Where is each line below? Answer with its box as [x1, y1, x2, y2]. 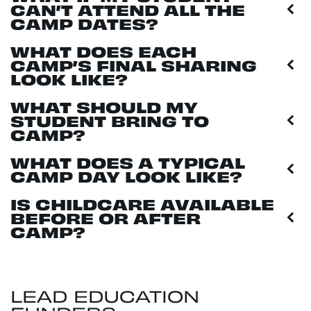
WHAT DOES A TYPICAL [10, 151, 245, 173]
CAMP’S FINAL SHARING [10, 53, 257, 76]
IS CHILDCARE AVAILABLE [10, 192, 274, 215]
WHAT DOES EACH [10, 40, 196, 62]
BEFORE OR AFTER [10, 206, 201, 228]
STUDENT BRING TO [10, 109, 209, 131]
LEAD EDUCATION [10, 283, 199, 308]
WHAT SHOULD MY [10, 95, 198, 117]
